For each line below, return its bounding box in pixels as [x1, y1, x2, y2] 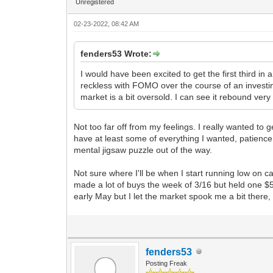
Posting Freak [146, 259, 188, 267]
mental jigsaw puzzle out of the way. [74, 144, 213, 155]
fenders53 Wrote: [80, 48, 152, 58]
